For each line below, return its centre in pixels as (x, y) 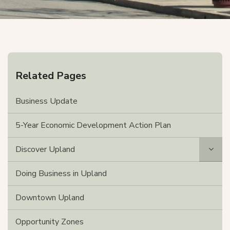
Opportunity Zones (50, 222)
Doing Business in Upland (61, 174)
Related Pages (51, 76)
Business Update (46, 101)
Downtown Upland (50, 198)
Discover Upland (45, 149)
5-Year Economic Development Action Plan (93, 125)
